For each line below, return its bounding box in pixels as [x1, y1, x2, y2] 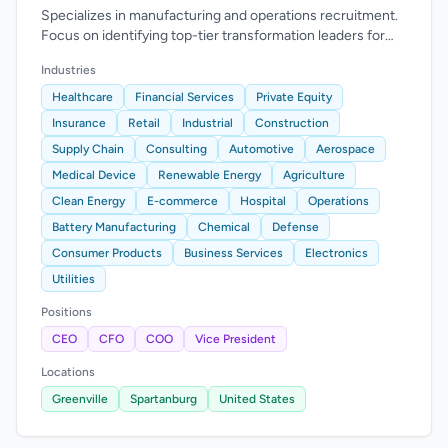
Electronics [305, 246, 368, 260]
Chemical [198, 220, 250, 234]
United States [219, 392, 295, 406]
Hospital [240, 194, 286, 208]
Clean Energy [52, 194, 125, 208]
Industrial [182, 116, 233, 130]
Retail [128, 116, 160, 130]
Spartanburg [130, 392, 197, 406]
